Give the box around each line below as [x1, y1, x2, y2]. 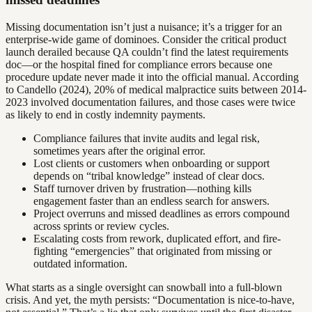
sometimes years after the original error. [33, 144, 205, 157]
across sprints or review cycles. [33, 219, 169, 232]
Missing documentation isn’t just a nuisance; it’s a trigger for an [6, 20, 282, 33]
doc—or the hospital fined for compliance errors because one [6, 58, 272, 70]
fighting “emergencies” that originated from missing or [33, 244, 272, 257]
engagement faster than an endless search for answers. [33, 194, 270, 207]
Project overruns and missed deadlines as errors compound [33, 207, 290, 219]
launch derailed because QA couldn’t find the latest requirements [6, 45, 288, 58]
